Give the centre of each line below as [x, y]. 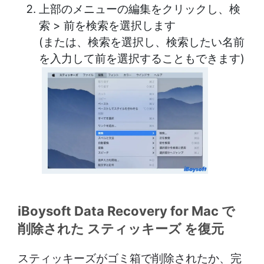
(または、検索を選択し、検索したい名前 [142, 42]
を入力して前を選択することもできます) [142, 59]
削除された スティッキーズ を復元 [121, 228]
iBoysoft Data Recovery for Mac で [126, 211]
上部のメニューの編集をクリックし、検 [140, 9]
